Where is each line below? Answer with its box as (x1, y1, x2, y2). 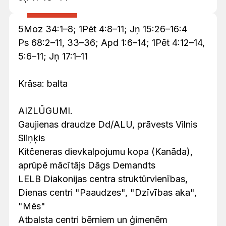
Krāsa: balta (18, 78, 68, 89)
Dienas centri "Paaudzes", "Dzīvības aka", (18, 187, 197, 198)
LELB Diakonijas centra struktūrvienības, (18, 173, 188, 184)
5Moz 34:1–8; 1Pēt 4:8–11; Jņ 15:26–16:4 (18, 23, 187, 34)
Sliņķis (18, 132, 45, 143)
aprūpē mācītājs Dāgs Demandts (18, 159, 155, 171)
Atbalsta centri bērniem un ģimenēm (18, 214, 167, 225)
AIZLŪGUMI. (18, 105, 73, 116)
